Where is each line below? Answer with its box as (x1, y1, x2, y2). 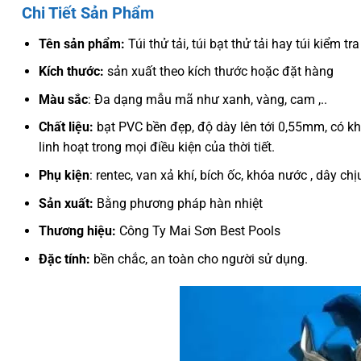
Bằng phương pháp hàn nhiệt (93, 195, 263, 211)
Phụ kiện (38, 167, 89, 183)
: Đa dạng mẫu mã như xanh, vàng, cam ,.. (87, 91, 327, 107)
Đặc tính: (38, 251, 90, 267)
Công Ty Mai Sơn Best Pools (115, 223, 280, 239)
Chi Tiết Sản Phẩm (22, 2, 154, 23)
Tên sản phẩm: (38, 35, 125, 52)
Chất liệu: (38, 119, 93, 135)
